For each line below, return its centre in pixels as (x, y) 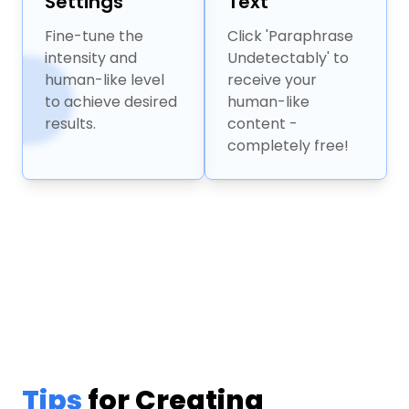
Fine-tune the (94, 37)
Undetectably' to (288, 58)
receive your (272, 80)
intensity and (91, 58)
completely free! (288, 146)
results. (70, 124)
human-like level (105, 80)
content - (262, 124)
